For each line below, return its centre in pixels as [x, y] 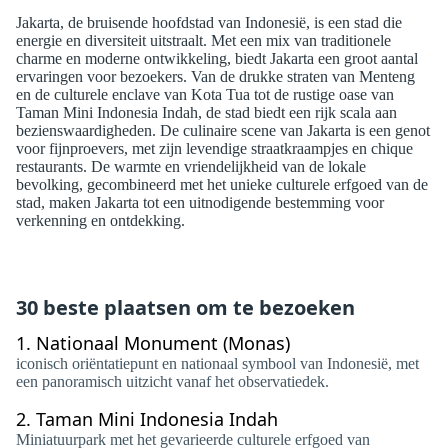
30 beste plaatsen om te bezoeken [185, 307]
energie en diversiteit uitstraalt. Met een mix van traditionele [203, 40]
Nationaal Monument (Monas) [163, 343]
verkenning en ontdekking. [100, 220]
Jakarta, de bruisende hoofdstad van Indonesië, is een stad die [209, 22]
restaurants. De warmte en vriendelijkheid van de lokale [191, 166]
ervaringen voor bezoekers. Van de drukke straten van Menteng [215, 76]
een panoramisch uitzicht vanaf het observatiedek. [172, 381]
